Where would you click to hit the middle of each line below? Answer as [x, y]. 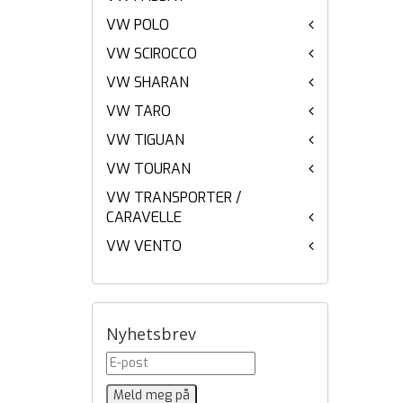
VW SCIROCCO [152, 54]
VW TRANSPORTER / [174, 197]
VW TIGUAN [145, 140]
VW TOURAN [148, 169]
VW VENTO [144, 246]
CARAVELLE [144, 217]
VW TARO [139, 111]
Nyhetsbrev [151, 334]
